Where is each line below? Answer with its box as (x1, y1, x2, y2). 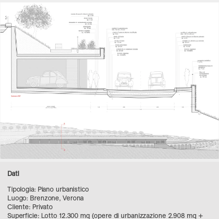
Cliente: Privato (7, 202, 53, 212)
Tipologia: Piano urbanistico (7, 185, 89, 194)
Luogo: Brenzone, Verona (7, 194, 84, 203)
